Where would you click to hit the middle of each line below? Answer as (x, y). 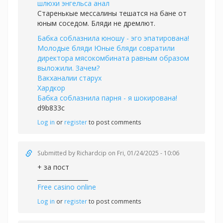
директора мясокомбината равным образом (113, 58)
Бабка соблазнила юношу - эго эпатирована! (113, 38)
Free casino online (67, 187)
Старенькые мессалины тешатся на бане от (112, 13)
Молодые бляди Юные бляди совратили (106, 48)
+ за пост (53, 167)
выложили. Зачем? (68, 68)
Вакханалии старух (69, 78)
